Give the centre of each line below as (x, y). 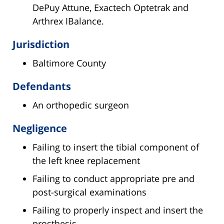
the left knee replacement (86, 161)
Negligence (40, 128)
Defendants (42, 86)
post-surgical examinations (89, 192)
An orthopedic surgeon (81, 105)
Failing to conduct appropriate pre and (113, 179)
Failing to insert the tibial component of (116, 147)
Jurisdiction (41, 44)
